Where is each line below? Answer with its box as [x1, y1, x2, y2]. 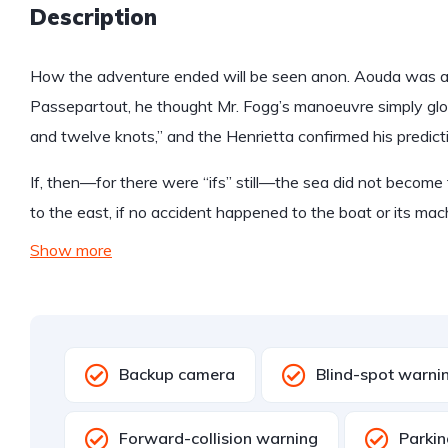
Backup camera [119, 364, 235, 385]
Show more [30, 240, 112, 261]
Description [30, 3, 157, 32]
